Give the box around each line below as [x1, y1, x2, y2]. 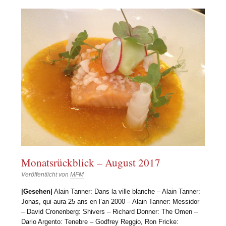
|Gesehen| [21, 187, 53, 195]
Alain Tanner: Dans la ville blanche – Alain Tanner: [52, 187, 201, 195]
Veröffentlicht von [21, 171, 71, 179]
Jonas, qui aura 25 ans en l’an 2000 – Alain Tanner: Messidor [21, 197, 200, 205]
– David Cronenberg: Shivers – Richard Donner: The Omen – [21, 207, 198, 215]
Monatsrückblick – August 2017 [21, 155, 161, 170]
